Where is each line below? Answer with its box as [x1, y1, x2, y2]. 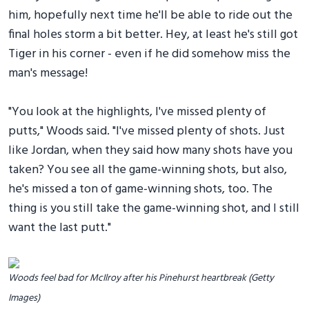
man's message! [8, 63, 88, 83]
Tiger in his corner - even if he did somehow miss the [8, 43, 290, 64]
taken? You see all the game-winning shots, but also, [8, 159, 287, 180]
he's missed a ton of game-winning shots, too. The [8, 179, 272, 199]
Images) [8, 290, 40, 306]
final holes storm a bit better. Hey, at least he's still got [8, 24, 298, 45]
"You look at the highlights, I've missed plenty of [8, 101, 266, 122]
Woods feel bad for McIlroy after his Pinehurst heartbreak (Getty [8, 270, 274, 286]
